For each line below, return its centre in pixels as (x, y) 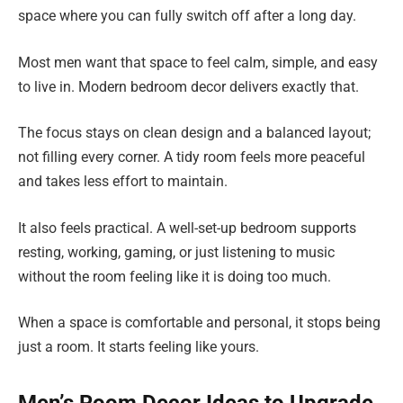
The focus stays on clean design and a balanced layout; (194, 133)
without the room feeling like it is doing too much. (175, 276)
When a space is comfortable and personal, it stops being (199, 323)
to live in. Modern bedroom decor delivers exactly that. (188, 86)
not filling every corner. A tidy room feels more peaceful (192, 157)
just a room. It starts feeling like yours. (139, 347)
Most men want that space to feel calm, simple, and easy (198, 62)
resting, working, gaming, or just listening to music (176, 252)
